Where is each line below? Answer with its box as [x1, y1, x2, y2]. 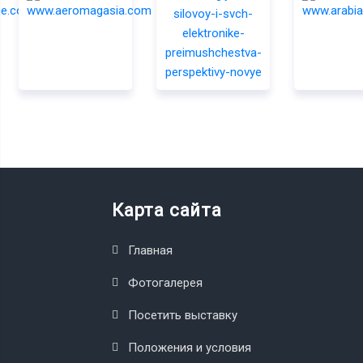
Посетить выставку [128, 307, 237, 322]
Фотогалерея [128, 275, 203, 290]
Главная [128, 242, 173, 258]
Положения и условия [128, 340, 251, 355]
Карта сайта [112, 199, 222, 220]
